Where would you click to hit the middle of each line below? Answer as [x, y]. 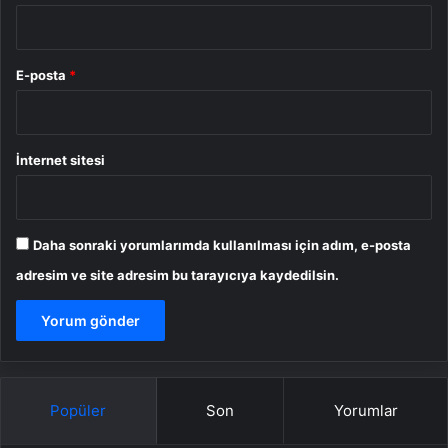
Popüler [78, 411]
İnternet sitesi [60, 160]
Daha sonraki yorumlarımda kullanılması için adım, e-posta [222, 245]
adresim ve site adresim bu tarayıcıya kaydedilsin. [177, 275]
